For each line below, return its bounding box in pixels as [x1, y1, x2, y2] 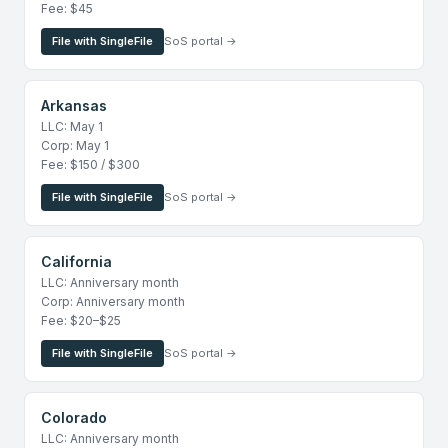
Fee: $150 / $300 [41, 157, 140, 172]
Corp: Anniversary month [41, 294, 185, 309]
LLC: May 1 [41, 119, 103, 134]
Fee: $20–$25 [41, 313, 121, 328]
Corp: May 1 [41, 138, 109, 153]
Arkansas [41, 97, 107, 114]
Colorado [41, 409, 107, 426]
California [41, 253, 112, 270]
